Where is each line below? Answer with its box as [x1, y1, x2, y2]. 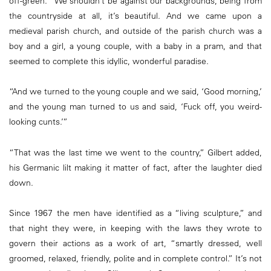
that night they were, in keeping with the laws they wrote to [9, 222, 262, 233]
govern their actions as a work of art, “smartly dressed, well [9, 237, 262, 249]
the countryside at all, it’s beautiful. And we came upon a [9, 10, 262, 22]
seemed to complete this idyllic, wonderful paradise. [9, 56, 209, 67]
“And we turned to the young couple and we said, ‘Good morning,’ [9, 86, 262, 97]
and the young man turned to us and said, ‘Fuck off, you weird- [9, 101, 262, 113]
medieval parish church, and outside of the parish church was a [9, 25, 262, 37]
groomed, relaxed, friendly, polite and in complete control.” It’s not [9, 252, 262, 264]
